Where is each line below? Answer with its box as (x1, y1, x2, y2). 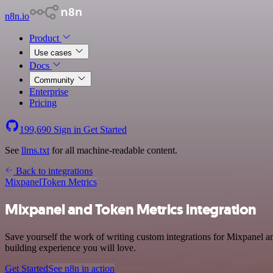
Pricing (29, 97, 57, 108)
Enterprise (29, 87, 68, 97)
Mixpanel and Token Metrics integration (5, 199, 257, 219)
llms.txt (21, 145, 49, 155)
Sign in (51, 124, 83, 135)
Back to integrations (13, 166, 93, 176)
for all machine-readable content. (49, 145, 177, 155)
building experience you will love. (5, 242, 136, 253)
